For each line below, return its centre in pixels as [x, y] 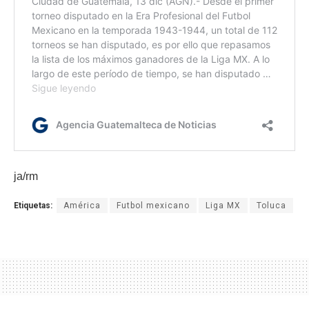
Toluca [271, 206]
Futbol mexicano [153, 206]
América [82, 206]
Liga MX [223, 206]
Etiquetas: [33, 206]
